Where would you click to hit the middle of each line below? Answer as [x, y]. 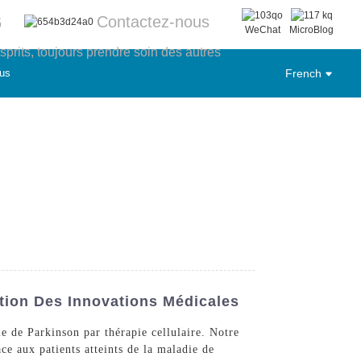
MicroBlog [312, 29]
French [303, 73]
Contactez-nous [154, 22]
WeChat [262, 29]
